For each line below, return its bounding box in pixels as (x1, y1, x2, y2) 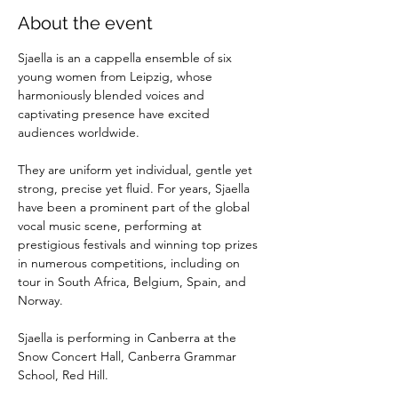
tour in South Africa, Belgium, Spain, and (18, 273, 250, 290)
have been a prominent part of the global (18, 198, 253, 215)
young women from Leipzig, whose (18, 68, 216, 84)
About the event (18, 12, 153, 34)
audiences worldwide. (18, 123, 143, 140)
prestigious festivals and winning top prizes (18, 235, 261, 252)
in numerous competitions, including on (18, 254, 243, 271)
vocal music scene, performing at (18, 217, 205, 234)
